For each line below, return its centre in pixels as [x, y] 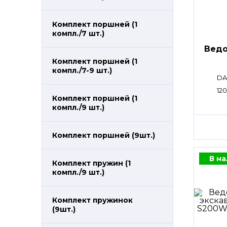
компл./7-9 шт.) [82, 70]
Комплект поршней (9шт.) [104, 135]
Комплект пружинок [92, 200]
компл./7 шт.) [78, 33]
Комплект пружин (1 [91, 163]
